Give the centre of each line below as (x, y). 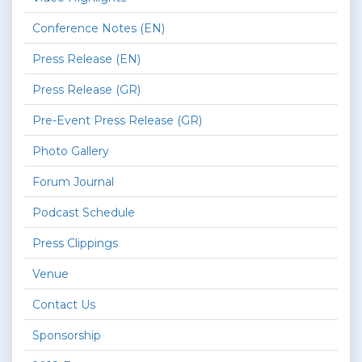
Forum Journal (73, 182)
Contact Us (64, 305)
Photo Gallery (71, 151)
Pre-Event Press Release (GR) (117, 120)
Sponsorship (67, 335)
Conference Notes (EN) (99, 28)
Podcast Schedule (84, 213)
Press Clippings (75, 243)
